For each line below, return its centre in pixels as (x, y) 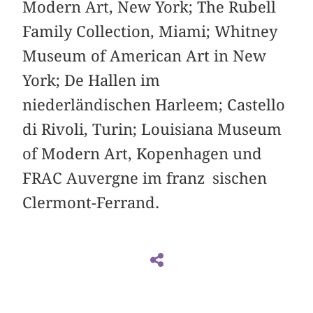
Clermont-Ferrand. (91, 203)
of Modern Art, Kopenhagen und (143, 154)
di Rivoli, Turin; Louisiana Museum (152, 130)
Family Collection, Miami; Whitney (150, 32)
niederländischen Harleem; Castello (154, 105)
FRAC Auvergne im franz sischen (145, 179)
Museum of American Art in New (145, 56)
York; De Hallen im (92, 81)
